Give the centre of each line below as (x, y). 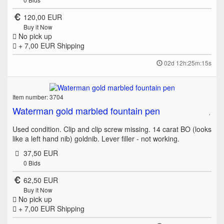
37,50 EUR (40, 153)
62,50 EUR (40, 180)
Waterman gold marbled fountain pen (86, 111)
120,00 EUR (42, 17)
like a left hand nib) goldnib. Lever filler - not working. (96, 139)
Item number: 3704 (38, 97)
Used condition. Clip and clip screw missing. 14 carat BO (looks (112, 129)
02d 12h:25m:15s (188, 63)
